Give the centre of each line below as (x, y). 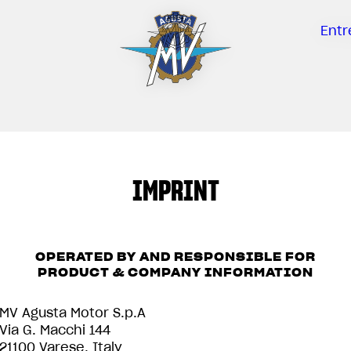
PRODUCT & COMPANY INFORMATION (175, 273)
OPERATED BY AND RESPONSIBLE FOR (175, 257)
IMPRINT (175, 190)
